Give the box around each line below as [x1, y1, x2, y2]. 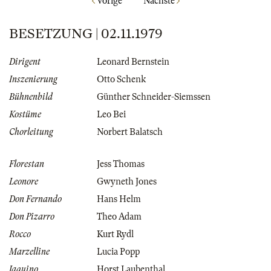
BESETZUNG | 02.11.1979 [9, 25, 163, 41]
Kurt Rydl [97, 229, 134, 239]
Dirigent [9, 56, 41, 67]
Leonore [9, 176, 38, 186]
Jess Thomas [97, 158, 145, 169]
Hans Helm [97, 194, 141, 204]
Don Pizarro [9, 211, 54, 221]
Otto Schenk [97, 74, 146, 84]
